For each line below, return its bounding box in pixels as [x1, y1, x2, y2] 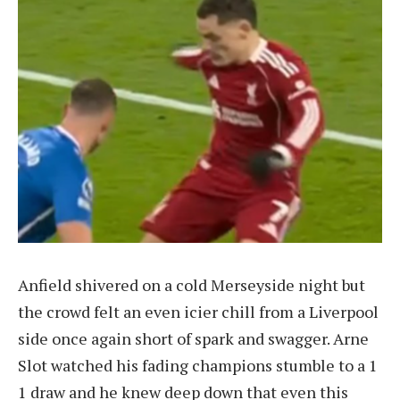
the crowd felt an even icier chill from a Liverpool [18, 300, 379, 322]
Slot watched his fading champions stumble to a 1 [18, 354, 378, 376]
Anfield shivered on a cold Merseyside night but [18, 273, 365, 296]
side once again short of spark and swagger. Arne [18, 327, 369, 349]
